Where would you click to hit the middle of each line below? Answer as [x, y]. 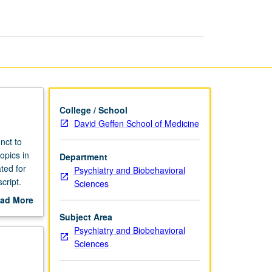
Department [83, 156]
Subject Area [86, 216]
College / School [93, 110]
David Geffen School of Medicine [136, 123]
